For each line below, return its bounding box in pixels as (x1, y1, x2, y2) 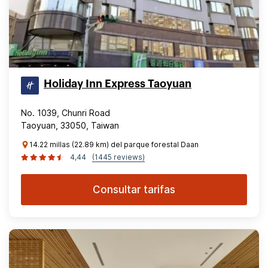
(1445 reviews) (92, 153, 145, 162)
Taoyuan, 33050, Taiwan (21, 120, 119, 130)
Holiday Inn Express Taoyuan (44, 78, 191, 89)
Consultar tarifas (93, 184, 175, 196)
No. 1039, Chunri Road (21, 108, 110, 118)
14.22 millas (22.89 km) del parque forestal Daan (29, 140, 199, 149)
